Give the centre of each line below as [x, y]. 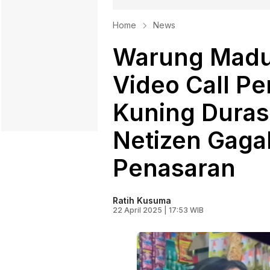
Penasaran [174, 168]
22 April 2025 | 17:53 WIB [158, 210]
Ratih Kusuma [142, 201]
